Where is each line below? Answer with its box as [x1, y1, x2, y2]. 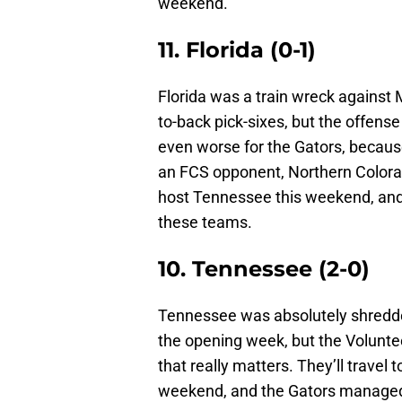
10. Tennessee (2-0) [158, 256, 370, 283]
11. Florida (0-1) [158, 37, 316, 64]
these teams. [158, 213, 252, 232]
